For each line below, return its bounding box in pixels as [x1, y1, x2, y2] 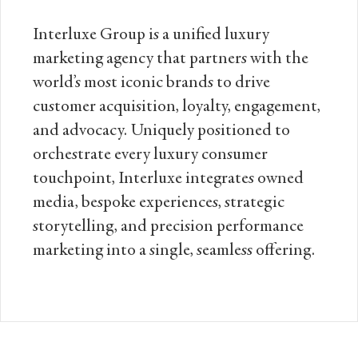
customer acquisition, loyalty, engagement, [33, 98, 320, 117]
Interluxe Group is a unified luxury [33, 26, 269, 45]
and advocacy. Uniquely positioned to [33, 122, 290, 141]
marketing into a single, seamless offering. [33, 242, 315, 261]
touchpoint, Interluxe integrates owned [33, 170, 304, 189]
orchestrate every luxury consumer [33, 146, 268, 165]
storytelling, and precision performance [33, 218, 304, 237]
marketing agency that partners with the [33, 50, 308, 69]
